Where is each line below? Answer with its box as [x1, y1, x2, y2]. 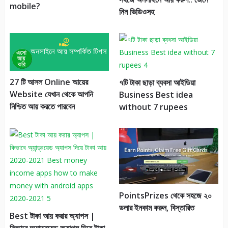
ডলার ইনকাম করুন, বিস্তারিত [119, 202, 194, 213]
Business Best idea [119, 89, 193, 100]
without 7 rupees [119, 101, 188, 112]
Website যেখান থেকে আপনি [9, 89, 93, 100]
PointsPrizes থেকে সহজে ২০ [119, 189, 212, 201]
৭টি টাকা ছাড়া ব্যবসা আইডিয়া [119, 76, 195, 88]
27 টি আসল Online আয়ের [9, 76, 88, 88]
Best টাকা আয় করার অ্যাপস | [9, 210, 95, 221]
